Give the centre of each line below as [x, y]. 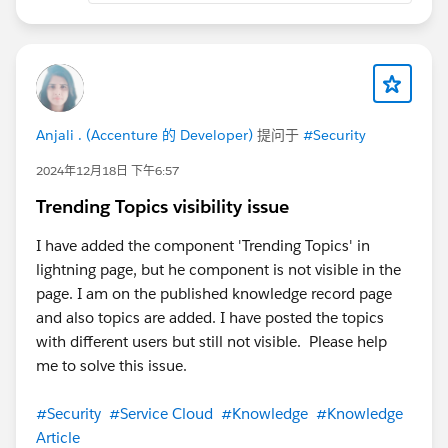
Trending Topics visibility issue [162, 206]
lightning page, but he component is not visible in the [218, 269]
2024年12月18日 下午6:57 [107, 170]
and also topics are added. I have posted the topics [210, 317]
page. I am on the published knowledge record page [214, 293]
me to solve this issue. [111, 365]
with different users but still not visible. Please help [211, 341]
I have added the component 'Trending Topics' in [203, 245]
